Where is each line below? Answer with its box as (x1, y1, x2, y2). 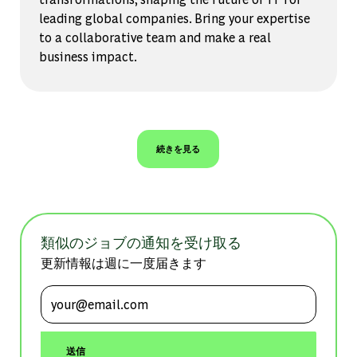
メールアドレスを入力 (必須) (39, 283, 245, 305)
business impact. (38, 47, 137, 65)
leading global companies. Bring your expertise (38, 9, 310, 26)
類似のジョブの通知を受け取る (40, 232, 241, 251)
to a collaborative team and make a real (38, 28, 271, 45)
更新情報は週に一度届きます (40, 253, 206, 271)
